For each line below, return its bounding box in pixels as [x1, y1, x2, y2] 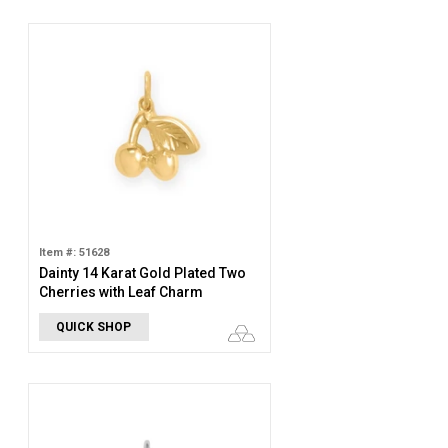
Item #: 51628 [38, 246, 109, 259]
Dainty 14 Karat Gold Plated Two [38, 265, 246, 281]
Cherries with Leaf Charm [38, 284, 203, 300]
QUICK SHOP [56, 320, 132, 334]
